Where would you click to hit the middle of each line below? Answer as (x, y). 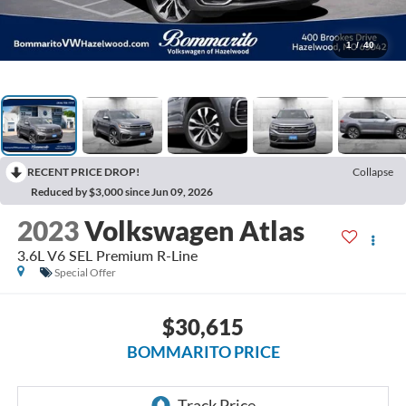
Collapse (373, 171)
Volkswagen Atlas (194, 231)
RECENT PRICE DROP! (83, 171)
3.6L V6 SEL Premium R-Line (107, 256)
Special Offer (85, 273)
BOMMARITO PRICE (203, 351)
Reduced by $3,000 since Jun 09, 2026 (122, 191)
